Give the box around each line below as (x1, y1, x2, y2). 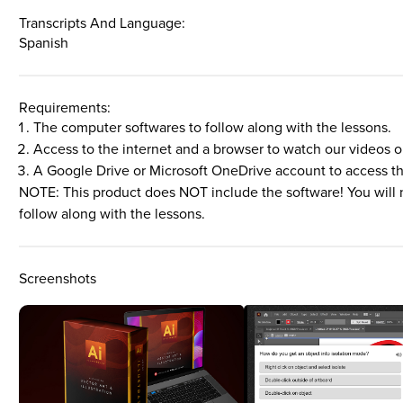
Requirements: (19, 97, 112, 118)
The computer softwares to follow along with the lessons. (33, 117, 392, 138)
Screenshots (19, 268, 97, 289)
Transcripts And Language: (19, 13, 186, 33)
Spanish (19, 32, 69, 53)
